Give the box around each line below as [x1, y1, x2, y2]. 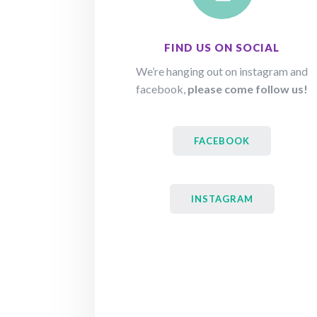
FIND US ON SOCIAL [164, 41, 280, 54]
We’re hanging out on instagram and [136, 64, 309, 79]
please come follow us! [188, 82, 309, 96]
